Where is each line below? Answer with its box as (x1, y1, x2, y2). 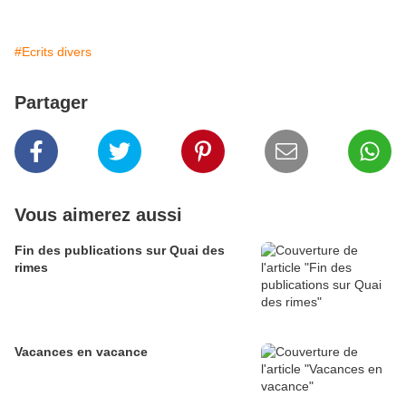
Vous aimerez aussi (14, 205, 182, 226)
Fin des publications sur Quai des (14, 243, 225, 258)
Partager (14, 92, 88, 113)
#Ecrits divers (14, 44, 92, 60)
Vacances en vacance (14, 344, 148, 360)
